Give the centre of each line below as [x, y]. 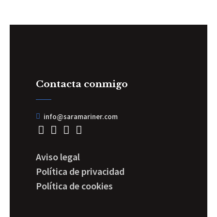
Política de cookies [74, 186]
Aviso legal [58, 156]
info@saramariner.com [81, 116]
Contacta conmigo [82, 84]
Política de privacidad [80, 171]
